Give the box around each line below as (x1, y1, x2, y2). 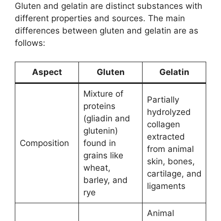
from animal (147, 144, 194, 154)
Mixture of (83, 89, 123, 99)
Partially (147, 95, 179, 105)
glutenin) (83, 126, 118, 136)
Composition (19, 138, 69, 148)
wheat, (83, 163, 110, 173)
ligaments (147, 181, 185, 191)
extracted (147, 132, 185, 142)
